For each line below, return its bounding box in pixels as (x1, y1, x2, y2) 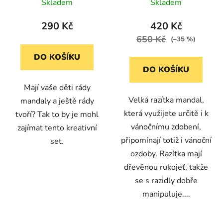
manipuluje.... (142, 188, 190, 200)
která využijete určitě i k (123, 108, 209, 119)
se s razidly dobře (134, 175, 198, 186)
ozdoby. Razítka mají (130, 148, 202, 159)
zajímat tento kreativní (17, 122, 97, 133)
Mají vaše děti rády (23, 82, 91, 93)
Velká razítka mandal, (128, 94, 204, 106)
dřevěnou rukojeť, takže (124, 161, 208, 173)
